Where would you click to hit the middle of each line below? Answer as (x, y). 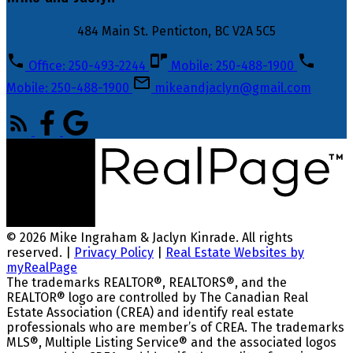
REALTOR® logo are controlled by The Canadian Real (157, 298)
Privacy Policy (114, 253)
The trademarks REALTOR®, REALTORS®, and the (147, 283)
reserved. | (40, 253)
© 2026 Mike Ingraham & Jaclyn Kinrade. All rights (150, 238)
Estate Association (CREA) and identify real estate (150, 313)
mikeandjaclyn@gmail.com (233, 87)
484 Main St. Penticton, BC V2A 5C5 (176, 31)
